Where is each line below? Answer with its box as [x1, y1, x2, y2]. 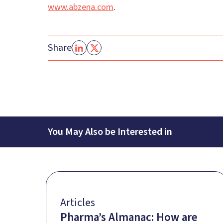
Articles [60, 195, 95, 211]
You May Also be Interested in [48, 125, 172, 139]
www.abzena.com [48, 1, 113, 14]
